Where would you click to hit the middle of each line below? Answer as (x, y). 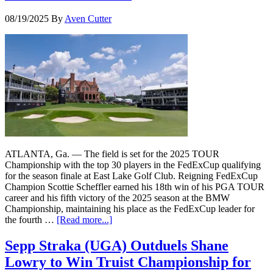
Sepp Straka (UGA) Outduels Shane (117, 246)
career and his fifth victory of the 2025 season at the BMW (117, 198)
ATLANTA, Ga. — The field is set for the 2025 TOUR (112, 154)
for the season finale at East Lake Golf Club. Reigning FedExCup (131, 176)
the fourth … (31, 220)
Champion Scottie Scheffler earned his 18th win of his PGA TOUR (135, 187)
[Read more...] (84, 220)
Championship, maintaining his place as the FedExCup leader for (130, 209)
